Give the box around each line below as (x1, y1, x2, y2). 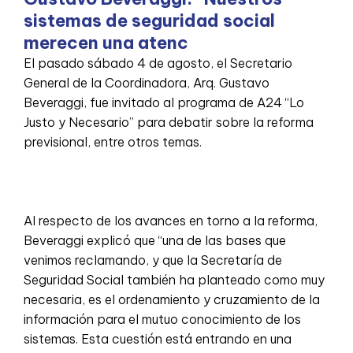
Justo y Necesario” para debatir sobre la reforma (24, 113, 314, 130)
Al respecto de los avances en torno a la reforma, (24, 212, 318, 229)
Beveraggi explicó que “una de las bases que (24, 232, 286, 248)
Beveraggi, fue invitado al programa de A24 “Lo (24, 94, 304, 110)
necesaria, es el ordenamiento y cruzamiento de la (24, 291, 320, 307)
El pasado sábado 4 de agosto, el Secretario (24, 54, 292, 71)
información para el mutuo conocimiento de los (24, 310, 301, 327)
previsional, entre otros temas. (24, 133, 202, 150)
